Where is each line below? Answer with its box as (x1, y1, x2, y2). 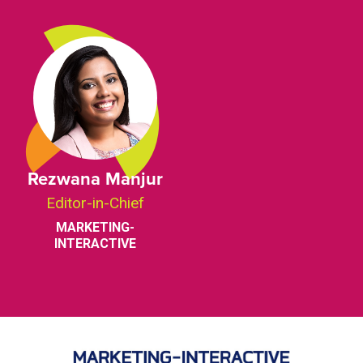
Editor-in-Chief (46, 194, 145, 213)
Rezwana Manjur (28, 165, 164, 192)
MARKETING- (56, 220, 135, 236)
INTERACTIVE (54, 236, 137, 252)
